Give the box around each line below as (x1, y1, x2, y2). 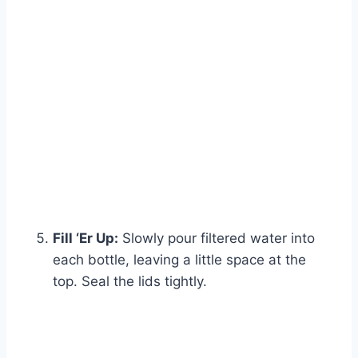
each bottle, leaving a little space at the (53, 252, 306, 268)
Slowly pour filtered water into (118, 230, 315, 247)
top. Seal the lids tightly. (53, 273, 207, 290)
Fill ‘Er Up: (53, 230, 118, 247)
